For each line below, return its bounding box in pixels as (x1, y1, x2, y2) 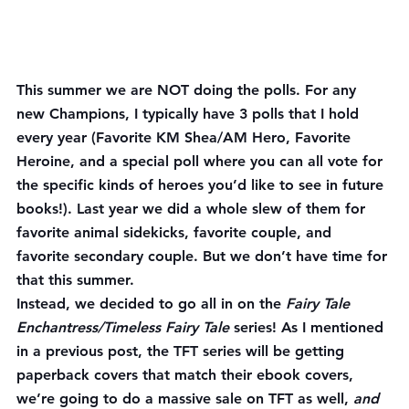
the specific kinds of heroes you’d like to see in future (16, 175, 388, 194)
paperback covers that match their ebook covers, (16, 365, 358, 383)
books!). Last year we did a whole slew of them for (16, 199, 370, 217)
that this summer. (16, 270, 134, 288)
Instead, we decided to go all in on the (16, 294, 286, 312)
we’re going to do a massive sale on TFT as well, (16, 389, 353, 407)
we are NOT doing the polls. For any (106, 80, 361, 99)
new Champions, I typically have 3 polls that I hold (16, 104, 363, 122)
